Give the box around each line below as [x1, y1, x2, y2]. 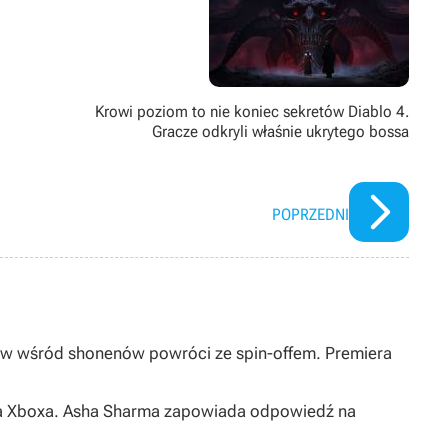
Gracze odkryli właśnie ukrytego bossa [152, 122, 409, 142]
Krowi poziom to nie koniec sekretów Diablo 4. [95, 102, 409, 122]
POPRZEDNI [272, 205, 349, 225]
